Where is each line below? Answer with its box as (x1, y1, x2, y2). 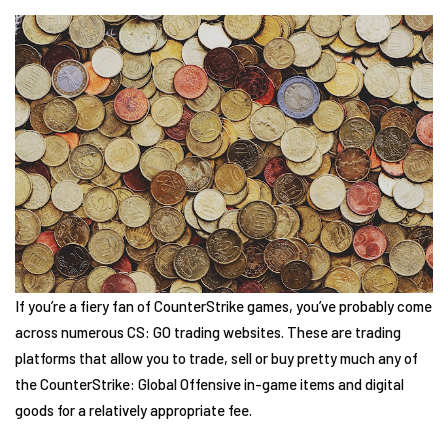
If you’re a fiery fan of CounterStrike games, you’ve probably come (15, 297, 432, 316)
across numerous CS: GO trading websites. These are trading (15, 323, 401, 342)
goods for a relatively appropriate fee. (15, 401, 252, 420)
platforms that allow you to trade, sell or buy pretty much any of (15, 349, 418, 368)
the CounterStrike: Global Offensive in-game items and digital (15, 375, 404, 394)
